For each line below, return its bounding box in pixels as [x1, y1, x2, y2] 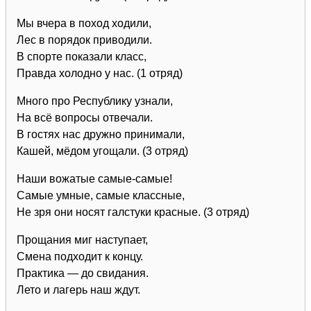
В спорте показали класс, [17, 50, 146, 62]
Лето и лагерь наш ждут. [17, 283, 140, 296]
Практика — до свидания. [17, 267, 149, 279]
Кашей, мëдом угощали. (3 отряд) [17, 144, 188, 157]
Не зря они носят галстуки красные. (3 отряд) [17, 205, 249, 218]
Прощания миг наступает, [17, 233, 148, 246]
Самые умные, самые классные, [17, 189, 185, 201]
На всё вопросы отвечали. [17, 111, 153, 124]
